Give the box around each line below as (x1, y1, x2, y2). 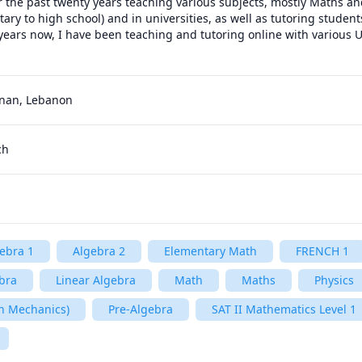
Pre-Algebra (108, 301, 173, 317)
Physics (314, 272, 354, 288)
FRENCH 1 (296, 243, 349, 259)
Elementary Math (164, 243, 257, 259)
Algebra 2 (73, 243, 125, 259)
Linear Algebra (56, 272, 136, 288)
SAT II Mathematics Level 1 (212, 301, 356, 317)
